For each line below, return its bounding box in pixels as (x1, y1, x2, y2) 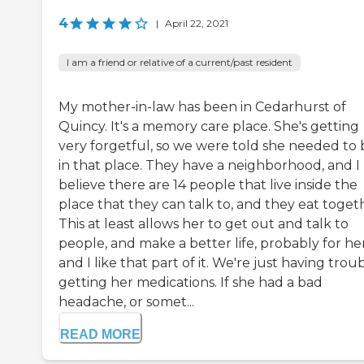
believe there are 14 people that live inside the (58, 177, 357, 193)
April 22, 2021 (165, 17, 228, 30)
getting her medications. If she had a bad (58, 275, 323, 291)
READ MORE (60, 327, 141, 342)
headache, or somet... (58, 294, 194, 310)
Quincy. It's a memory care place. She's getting (58, 119, 359, 135)
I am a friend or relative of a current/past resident (67, 56, 292, 69)
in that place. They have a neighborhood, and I (58, 158, 360, 174)
